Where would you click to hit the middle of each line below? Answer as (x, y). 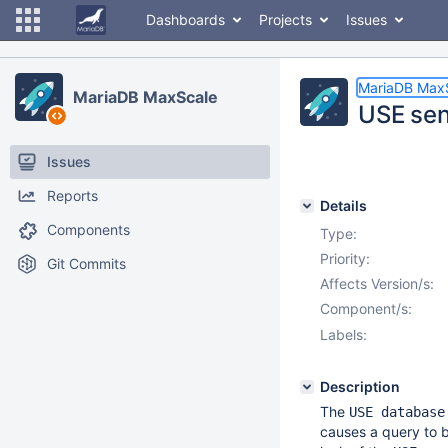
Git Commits (86, 263)
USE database (397, 412)
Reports (72, 195)
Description (360, 386)
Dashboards (185, 19)
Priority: (345, 258)
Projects (285, 19)
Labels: (343, 334)
